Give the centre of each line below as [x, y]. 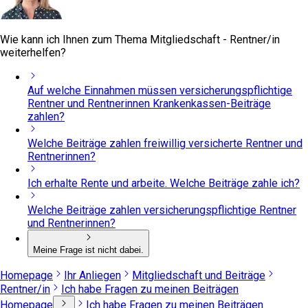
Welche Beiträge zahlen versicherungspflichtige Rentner [162, 210]
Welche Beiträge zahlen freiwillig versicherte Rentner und [165, 143]
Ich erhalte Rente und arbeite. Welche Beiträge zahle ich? [164, 183]
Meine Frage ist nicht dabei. [88, 250]
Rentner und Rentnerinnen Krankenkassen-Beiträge [149, 103]
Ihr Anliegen [92, 275]
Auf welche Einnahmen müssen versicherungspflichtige [160, 90]
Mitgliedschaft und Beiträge [199, 275]
